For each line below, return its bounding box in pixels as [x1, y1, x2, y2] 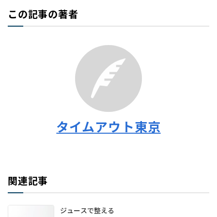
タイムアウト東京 [56, 117, 161, 136]
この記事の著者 [8, 7, 78, 21]
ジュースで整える [60, 205, 114, 216]
